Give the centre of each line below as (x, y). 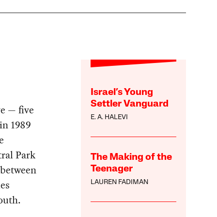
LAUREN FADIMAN (120, 183)
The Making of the (132, 158)
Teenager (112, 169)
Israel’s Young (122, 93)
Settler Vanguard (130, 104)
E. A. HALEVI (109, 118)
